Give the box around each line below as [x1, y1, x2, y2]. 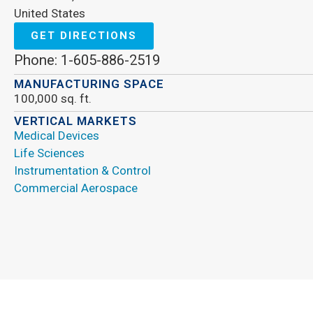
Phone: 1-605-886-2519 [14, 52, 160, 69]
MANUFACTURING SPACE [14, 77, 164, 92]
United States [14, 6, 85, 21]
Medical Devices [14, 129, 99, 143]
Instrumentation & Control [14, 163, 151, 178]
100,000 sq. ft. [14, 92, 92, 106]
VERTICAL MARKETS [14, 114, 137, 129]
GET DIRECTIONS [31, 29, 137, 43]
